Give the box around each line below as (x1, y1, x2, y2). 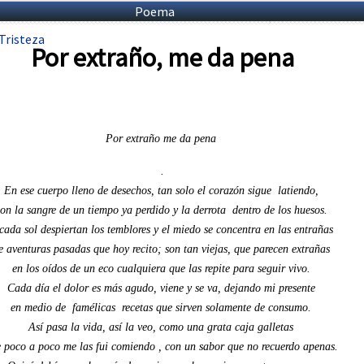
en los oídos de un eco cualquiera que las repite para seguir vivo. (11, 262, 314, 275)
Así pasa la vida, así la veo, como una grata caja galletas (28, 320, 297, 333)
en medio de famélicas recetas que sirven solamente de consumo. (11, 301, 314, 314)
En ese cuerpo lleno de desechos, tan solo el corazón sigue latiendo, (3, 184, 322, 197)
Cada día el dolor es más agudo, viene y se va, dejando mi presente (6, 281, 318, 294)
